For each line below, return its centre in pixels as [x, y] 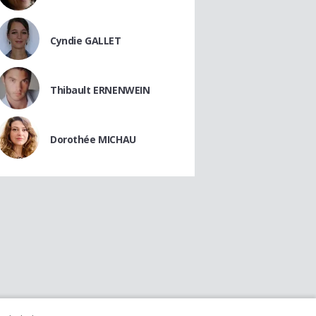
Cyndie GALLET [86, 41]
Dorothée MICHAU [93, 139]
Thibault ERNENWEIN [100, 90]
